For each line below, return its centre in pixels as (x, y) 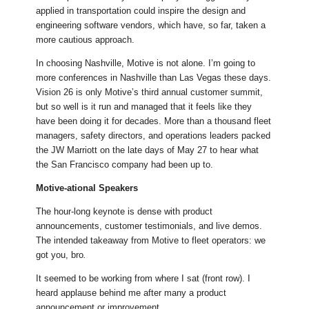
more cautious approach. (86, 40)
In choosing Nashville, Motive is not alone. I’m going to (146, 63)
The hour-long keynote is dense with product (124, 212)
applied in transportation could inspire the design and (141, 11)
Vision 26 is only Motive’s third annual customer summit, (150, 92)
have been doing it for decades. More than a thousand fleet (154, 121)
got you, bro (60, 255)
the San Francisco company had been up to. (125, 165)
